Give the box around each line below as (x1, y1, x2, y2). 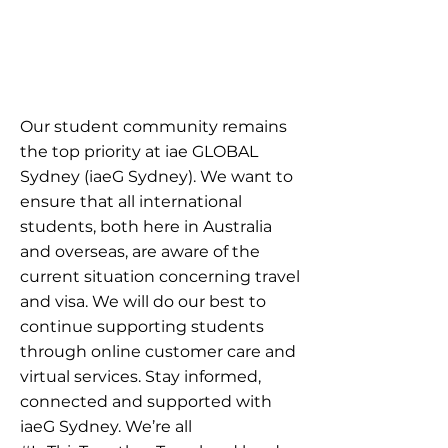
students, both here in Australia (20, 217, 272, 236)
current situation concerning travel (20, 267, 300, 286)
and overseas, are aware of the (20, 242, 260, 261)
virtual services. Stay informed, (20, 367, 261, 386)
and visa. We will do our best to (20, 292, 266, 311)
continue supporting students (20, 317, 264, 336)
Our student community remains (20, 117, 287, 136)
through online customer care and (20, 342, 296, 361)
